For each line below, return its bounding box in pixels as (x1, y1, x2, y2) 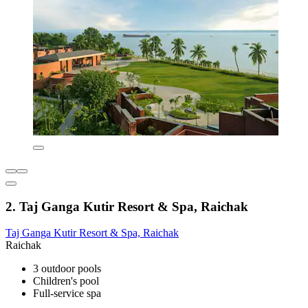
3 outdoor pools (33, 263, 101, 275)
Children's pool (33, 275, 99, 287)
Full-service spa (33, 287, 101, 300)
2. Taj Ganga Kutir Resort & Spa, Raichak (5, 199, 248, 214)
